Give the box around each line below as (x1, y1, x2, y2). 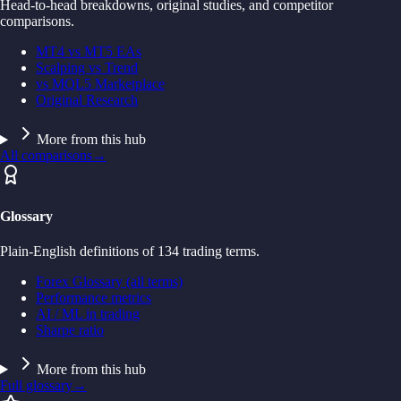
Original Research (36, 92, 138, 108)
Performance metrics (36, 289, 151, 305)
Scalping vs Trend (36, 60, 138, 76)
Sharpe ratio (36, 321, 104, 337)
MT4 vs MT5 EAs (36, 44, 141, 60)
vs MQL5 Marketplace (36, 76, 165, 92)
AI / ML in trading (36, 305, 140, 321)
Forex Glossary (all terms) (36, 273, 183, 289)
